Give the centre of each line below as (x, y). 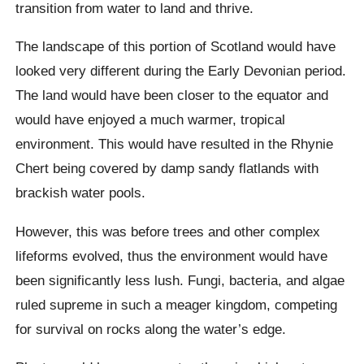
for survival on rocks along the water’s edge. (151, 329)
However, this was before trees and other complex (168, 231)
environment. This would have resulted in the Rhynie (175, 144)
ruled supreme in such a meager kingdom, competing (177, 304)
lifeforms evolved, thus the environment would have (172, 256)
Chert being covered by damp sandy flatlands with (167, 169)
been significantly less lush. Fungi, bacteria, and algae (180, 280)
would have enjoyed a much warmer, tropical (151, 120)
